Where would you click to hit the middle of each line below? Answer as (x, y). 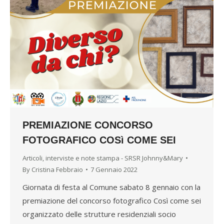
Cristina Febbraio (57, 169)
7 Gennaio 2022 (114, 169)
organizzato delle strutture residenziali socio (99, 214)
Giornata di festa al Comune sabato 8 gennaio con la (111, 187)
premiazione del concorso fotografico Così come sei (112, 200)
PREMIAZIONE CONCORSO (88, 125)
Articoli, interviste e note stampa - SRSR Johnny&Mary (103, 158)
